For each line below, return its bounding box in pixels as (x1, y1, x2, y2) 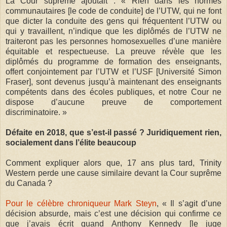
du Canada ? (6, 178, 52, 187)
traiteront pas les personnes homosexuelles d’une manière (6, 36, 221, 46)
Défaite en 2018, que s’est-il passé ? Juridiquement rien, (6, 128, 221, 137)
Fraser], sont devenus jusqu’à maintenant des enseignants (6, 77, 221, 86)
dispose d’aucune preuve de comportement (6, 97, 221, 106)
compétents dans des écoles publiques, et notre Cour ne (6, 87, 221, 96)
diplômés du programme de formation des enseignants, (6, 57, 221, 66)
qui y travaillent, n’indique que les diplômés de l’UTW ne (6, 26, 221, 35)
